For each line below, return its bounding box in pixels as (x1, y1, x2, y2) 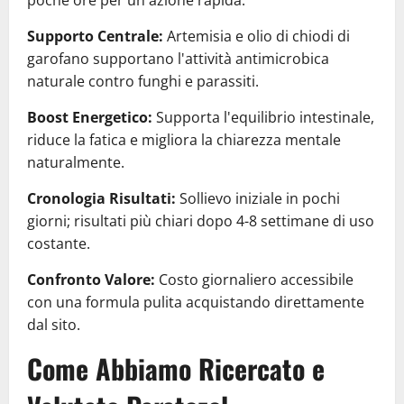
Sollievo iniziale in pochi (176, 188, 340, 208)
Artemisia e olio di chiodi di (163, 25, 350, 46)
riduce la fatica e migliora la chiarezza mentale (27, 129, 341, 150)
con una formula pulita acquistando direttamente (27, 291, 364, 312)
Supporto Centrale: (27, 25, 163, 46)
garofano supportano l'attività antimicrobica (27, 48, 329, 69)
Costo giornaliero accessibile (155, 269, 353, 289)
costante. (27, 233, 90, 253)
